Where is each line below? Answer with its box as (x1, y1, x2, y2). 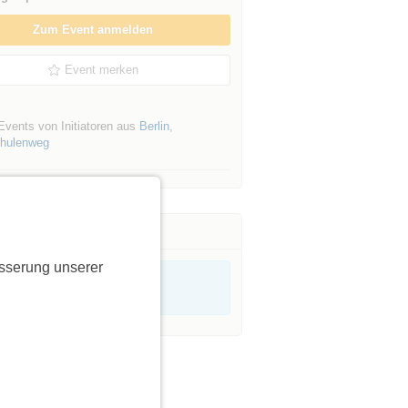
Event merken (65, 63, 139, 76)
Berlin (138, 119, 169, 133)
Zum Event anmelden (33, 23, 154, 36)
